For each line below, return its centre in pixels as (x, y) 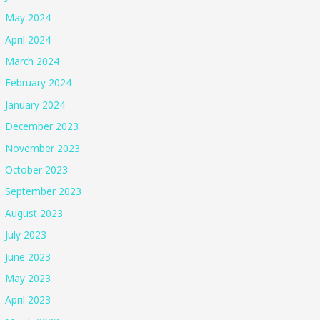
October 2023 (37, 169)
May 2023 (28, 279)
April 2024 (28, 39)
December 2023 (42, 126)
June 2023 (28, 256)
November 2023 (43, 148)
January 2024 (35, 104)
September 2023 (44, 191)
